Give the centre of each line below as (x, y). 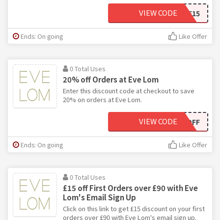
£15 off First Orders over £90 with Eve (130, 188)
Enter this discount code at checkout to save (129, 90)
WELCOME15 (180, 13)
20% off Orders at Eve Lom (111, 79)
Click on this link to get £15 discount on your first (134, 208)
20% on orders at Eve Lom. (102, 99)
